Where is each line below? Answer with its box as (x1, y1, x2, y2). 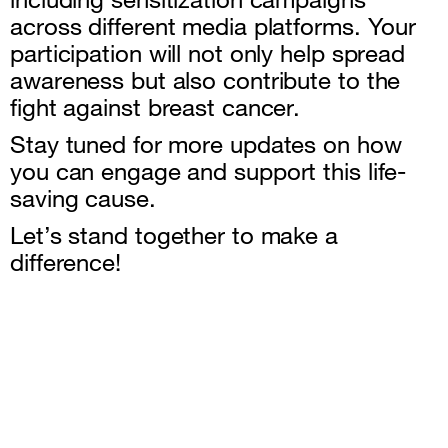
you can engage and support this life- (10, 156, 407, 186)
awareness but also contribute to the (10, 65, 401, 95)
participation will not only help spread (10, 38, 406, 68)
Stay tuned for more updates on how (10, 129, 402, 159)
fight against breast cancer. (10, 92, 301, 122)
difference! (10, 247, 121, 277)
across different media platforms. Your (10, 11, 417, 41)
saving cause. (10, 183, 156, 213)
